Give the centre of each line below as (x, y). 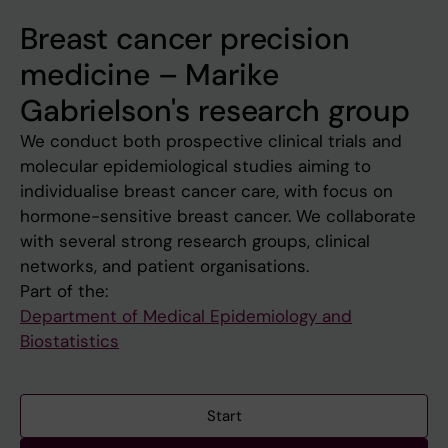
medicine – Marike (149, 75)
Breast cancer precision (185, 39)
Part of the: (64, 291)
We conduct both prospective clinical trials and (211, 141)
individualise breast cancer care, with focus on (206, 191)
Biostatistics (69, 341)
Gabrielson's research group (215, 111)
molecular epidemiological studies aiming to (195, 166)
